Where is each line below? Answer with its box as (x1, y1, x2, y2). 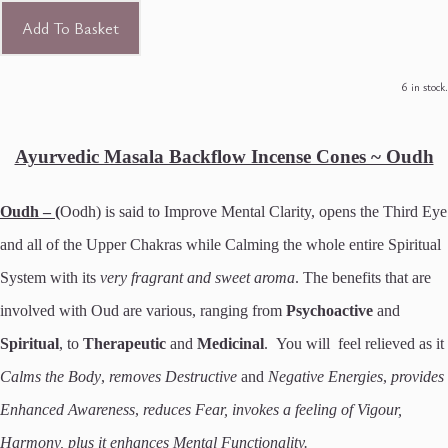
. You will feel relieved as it (264, 335, 444, 353)
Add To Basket (22, 17, 119, 40)
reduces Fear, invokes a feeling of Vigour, (143, 401, 402, 419)
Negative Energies (268, 368, 383, 386)
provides (391, 368, 444, 386)
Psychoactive (286, 302, 373, 320)
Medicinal (197, 335, 264, 353)
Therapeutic (83, 335, 166, 353)
